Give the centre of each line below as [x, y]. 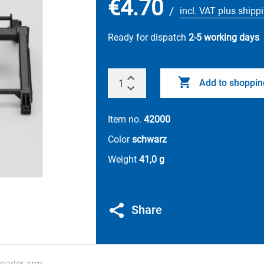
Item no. [126, 119]
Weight [123, 159]
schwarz [149, 139]
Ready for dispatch [148, 37]
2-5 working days [224, 37]
